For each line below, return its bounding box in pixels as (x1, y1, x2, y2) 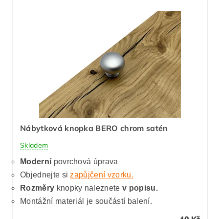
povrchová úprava (51, 157, 120, 166)
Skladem (20, 140, 48, 150)
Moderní (20, 157, 52, 166)
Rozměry (20, 183, 55, 192)
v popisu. (122, 183, 158, 192)
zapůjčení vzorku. (70, 170, 133, 179)
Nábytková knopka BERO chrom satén (20, 123, 168, 133)
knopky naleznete (54, 183, 122, 192)
